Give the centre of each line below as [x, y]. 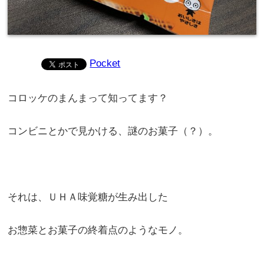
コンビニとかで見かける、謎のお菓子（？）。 [113, 131]
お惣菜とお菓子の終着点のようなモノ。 [98, 230]
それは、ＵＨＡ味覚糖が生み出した [88, 197]
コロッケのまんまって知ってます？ [88, 98]
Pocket [105, 63]
